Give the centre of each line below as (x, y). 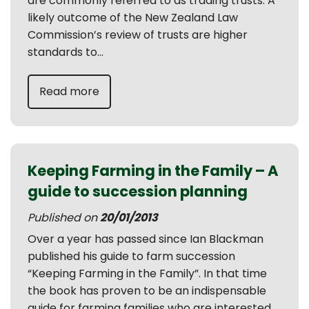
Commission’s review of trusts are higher (138, 35)
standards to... (66, 52)
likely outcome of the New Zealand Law (133, 18)
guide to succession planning (138, 191)
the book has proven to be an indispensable (147, 291)
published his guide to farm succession (131, 256)
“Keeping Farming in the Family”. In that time (147, 273)
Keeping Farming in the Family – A (153, 171)
